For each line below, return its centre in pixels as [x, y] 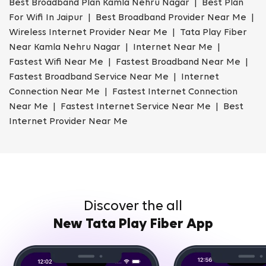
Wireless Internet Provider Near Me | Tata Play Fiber [128, 33]
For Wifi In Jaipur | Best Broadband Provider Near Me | [133, 18]
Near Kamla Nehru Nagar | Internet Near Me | [116, 48]
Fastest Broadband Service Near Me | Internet [114, 77]
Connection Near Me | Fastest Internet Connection [123, 92]
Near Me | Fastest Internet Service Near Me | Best [126, 107]
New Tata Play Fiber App [133, 225]
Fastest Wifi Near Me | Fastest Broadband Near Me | [130, 63]
